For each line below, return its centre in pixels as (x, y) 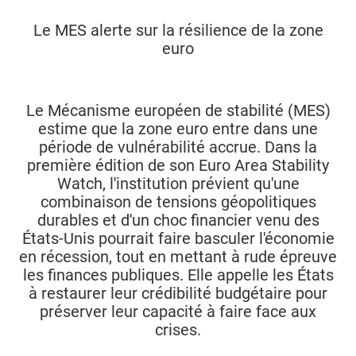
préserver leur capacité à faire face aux (178, 311)
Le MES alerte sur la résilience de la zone (178, 30)
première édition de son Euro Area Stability (178, 165)
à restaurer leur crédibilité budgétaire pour (178, 293)
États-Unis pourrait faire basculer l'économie (178, 238)
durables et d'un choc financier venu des (178, 220)
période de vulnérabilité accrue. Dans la (178, 147)
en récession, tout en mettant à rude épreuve (178, 257)
